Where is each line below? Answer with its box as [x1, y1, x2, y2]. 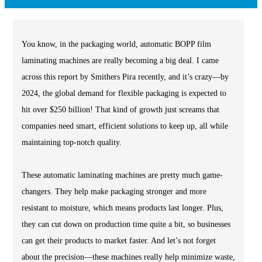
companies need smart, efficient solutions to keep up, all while [22, 122, 228, 130]
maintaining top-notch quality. [22, 138, 122, 147]
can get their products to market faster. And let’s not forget [22, 236, 216, 245]
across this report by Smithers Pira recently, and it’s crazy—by [22, 73, 229, 81]
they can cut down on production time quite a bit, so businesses [22, 220, 230, 229]
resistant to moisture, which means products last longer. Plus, [22, 204, 223, 212]
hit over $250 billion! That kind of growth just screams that [22, 105, 219, 114]
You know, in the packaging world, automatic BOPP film [22, 40, 211, 49]
